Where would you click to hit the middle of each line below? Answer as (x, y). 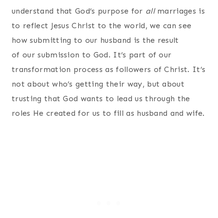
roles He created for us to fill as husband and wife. (108, 113)
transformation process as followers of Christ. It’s (109, 69)
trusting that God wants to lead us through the (101, 98)
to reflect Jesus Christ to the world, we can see (102, 25)
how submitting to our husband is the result (95, 40)
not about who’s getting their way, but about (98, 84)
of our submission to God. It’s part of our (92, 54)
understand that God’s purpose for (79, 11)
